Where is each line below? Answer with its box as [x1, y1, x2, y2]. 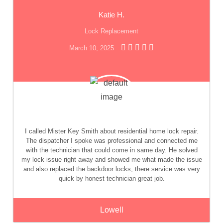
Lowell [100, 206, 123, 215]
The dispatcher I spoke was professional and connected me [25, 137, 198, 145]
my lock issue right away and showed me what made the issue [21, 156, 202, 164]
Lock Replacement [85, 27, 138, 35]
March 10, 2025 [69, 44, 114, 52]
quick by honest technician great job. [58, 175, 165, 183]
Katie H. [99, 10, 124, 19]
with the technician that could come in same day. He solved [25, 146, 198, 154]
